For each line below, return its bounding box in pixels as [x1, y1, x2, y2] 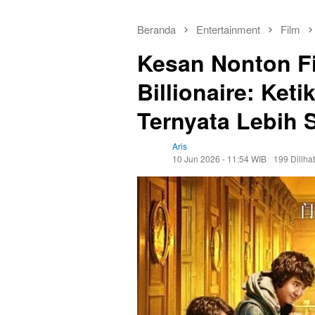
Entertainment [196, 22, 260, 37]
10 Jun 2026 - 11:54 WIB [172, 153, 266, 165]
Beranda [137, 22, 176, 37]
